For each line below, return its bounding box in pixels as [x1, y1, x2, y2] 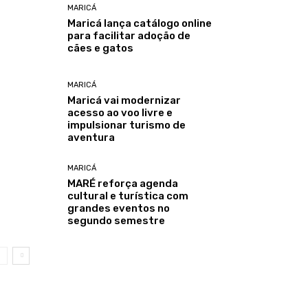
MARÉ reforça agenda [67, 177, 179, 190]
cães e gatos [67, 42, 134, 55]
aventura [67, 131, 115, 144]
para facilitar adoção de [67, 30, 191, 43]
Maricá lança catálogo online [67, 17, 212, 30]
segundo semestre [67, 214, 166, 228]
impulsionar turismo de [67, 119, 186, 132]
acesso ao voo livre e [67, 107, 173, 120]
